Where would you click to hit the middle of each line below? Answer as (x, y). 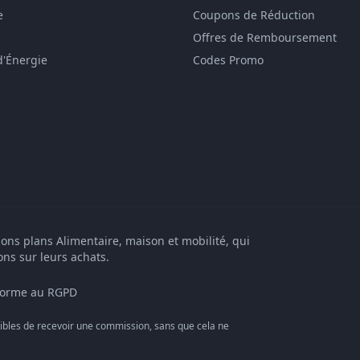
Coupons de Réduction (254, 15)
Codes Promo (228, 60)
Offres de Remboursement (265, 37)
